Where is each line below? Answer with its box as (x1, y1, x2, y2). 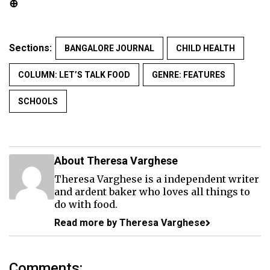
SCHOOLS (18, 96, 58, 107)
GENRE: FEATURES (152, 70, 225, 80)
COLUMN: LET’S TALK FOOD (18, 70, 130, 80)
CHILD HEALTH (176, 43, 235, 54)
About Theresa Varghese (54, 154, 178, 168)
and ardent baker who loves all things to (54, 186, 250, 198)
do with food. (54, 198, 118, 211)
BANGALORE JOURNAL (64, 43, 154, 54)
